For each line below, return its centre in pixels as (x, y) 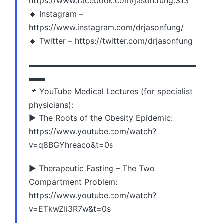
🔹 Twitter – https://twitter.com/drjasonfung (111, 41)
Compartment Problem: (73, 181)
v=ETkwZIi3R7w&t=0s (70, 208)
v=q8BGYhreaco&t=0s (71, 145)
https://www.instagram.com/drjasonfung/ (106, 27)
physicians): (51, 104)
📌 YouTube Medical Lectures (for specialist (111, 91)
